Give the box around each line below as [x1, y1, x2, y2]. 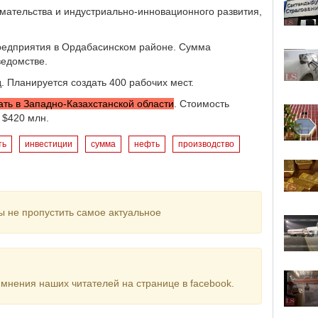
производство [178, 139, 234, 149]
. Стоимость [174, 98, 229, 109]
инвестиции [25, 139, 72, 149]
